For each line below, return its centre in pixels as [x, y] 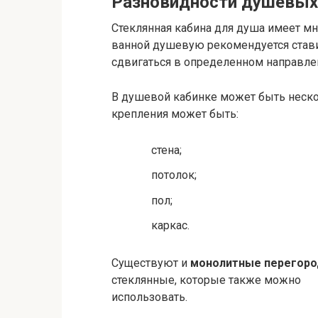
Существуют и [151, 263]
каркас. [170, 225]
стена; [166, 150]
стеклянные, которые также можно [206, 280]
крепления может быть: [175, 114]
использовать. [149, 297]
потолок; [174, 175]
